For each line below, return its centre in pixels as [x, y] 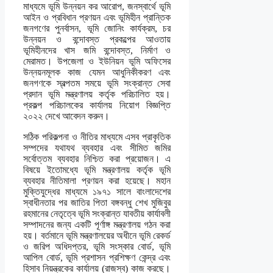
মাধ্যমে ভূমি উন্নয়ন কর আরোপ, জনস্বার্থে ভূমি [97, 7]
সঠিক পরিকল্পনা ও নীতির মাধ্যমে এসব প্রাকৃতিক [97, 137]
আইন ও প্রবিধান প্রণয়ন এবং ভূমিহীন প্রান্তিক [97, 18]
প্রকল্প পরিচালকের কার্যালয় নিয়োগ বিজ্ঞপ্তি [97, 105]
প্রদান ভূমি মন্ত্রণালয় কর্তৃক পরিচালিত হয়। [97, 94]
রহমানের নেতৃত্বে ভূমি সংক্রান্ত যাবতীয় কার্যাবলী [97, 214]
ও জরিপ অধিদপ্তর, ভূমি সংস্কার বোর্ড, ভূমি [97, 247]
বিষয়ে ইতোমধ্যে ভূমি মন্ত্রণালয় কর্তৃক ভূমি [97, 170]
